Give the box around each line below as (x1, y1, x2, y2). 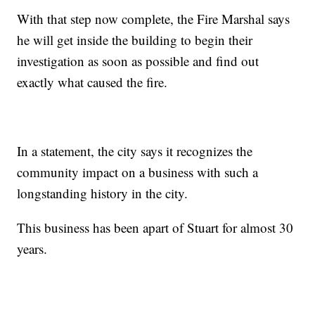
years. (17, 240, 48, 257)
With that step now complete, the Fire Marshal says (17, 10, 290, 27)
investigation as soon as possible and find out (17, 52, 259, 70)
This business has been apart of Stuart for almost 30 (17, 219, 294, 236)
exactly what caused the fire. (17, 73, 168, 91)
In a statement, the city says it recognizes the (17, 142, 253, 160)
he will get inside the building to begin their (17, 31, 253, 49)
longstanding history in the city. (17, 184, 188, 202)
